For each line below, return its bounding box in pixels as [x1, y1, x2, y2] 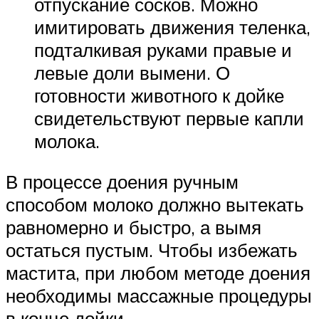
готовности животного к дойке [34, 83, 284, 107]
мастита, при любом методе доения [6, 261, 310, 285]
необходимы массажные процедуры [6, 284, 312, 308]
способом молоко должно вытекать [6, 193, 304, 216]
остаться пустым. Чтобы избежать [6, 239, 298, 262]
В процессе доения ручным [6, 170, 239, 194]
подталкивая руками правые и [34, 38, 292, 61]
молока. [34, 129, 100, 152]
